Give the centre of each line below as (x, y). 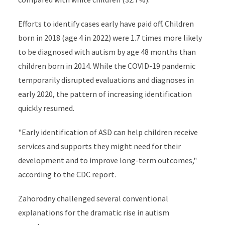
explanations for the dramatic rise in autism (93, 212)
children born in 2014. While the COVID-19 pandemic (106, 66)
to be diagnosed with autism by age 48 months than (107, 52)
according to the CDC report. (67, 174)
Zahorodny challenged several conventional (93, 198)
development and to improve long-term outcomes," (107, 160)
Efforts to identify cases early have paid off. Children (106, 24)
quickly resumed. (46, 108)
